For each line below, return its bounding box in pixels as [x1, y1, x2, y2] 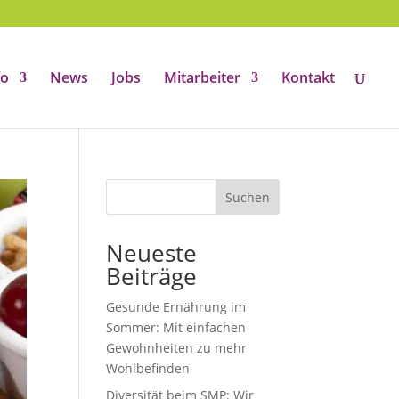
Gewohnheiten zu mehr [106, 339, 248, 356]
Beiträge [106, 260, 198, 292]
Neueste [106, 237, 198, 269]
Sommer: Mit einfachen [106, 319, 247, 336]
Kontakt [281, 68, 335, 87]
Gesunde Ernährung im [106, 298, 247, 315]
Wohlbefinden [106, 360, 191, 377]
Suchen [224, 188, 270, 206]
